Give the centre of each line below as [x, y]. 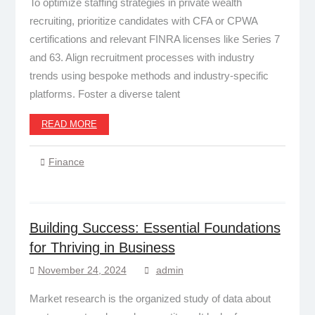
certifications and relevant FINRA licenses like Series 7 [154, 39]
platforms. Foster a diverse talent [104, 94]
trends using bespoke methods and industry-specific [149, 75]
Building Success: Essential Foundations [155, 227]
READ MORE [69, 124]
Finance [66, 161]
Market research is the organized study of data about [150, 298]
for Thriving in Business [102, 247]
